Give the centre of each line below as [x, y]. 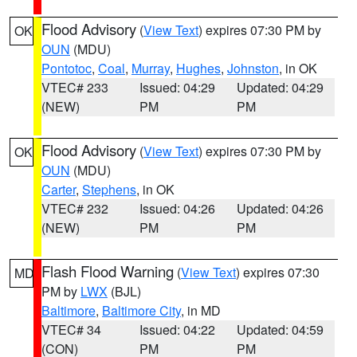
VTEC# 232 [75, 208]
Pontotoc [67, 68]
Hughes [198, 68]
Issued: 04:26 [177, 208]
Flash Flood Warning [108, 271]
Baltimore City [141, 310]
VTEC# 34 [71, 330]
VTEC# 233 [75, 87]
